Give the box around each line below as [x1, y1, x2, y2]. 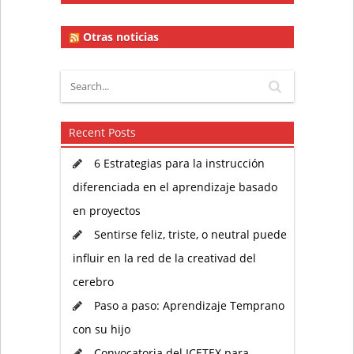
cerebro [72, 273, 114, 289]
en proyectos [72, 202, 141, 218]
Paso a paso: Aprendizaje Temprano [93, 297, 284, 313]
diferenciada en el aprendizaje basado [72, 179, 277, 194]
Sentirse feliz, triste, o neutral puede [93, 226, 287, 242]
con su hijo [72, 321, 130, 337]
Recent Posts [68, 124, 136, 140]
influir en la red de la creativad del [72, 250, 256, 265]
